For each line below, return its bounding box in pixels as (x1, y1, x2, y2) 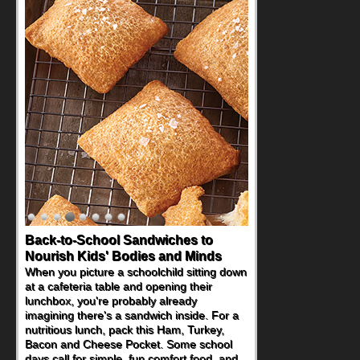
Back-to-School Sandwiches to (25, 233, 213, 247)
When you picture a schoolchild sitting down (25, 265, 247, 279)
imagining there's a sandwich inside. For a (25, 309, 239, 322)
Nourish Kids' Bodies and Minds (25, 249, 222, 264)
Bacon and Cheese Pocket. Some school (25, 337, 232, 351)
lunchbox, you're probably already (25, 294, 197, 308)
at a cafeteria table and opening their (25, 280, 212, 293)
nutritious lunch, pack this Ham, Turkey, (25, 323, 224, 337)
